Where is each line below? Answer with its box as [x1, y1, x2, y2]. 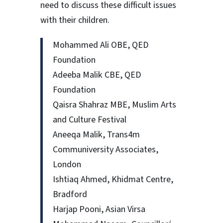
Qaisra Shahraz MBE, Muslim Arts [52, 99, 176, 111]
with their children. [40, 14, 110, 27]
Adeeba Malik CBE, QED [52, 69, 141, 82]
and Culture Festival [52, 113, 126, 126]
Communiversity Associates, [52, 143, 158, 156]
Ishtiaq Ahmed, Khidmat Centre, [52, 173, 173, 186]
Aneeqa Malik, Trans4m [52, 128, 140, 141]
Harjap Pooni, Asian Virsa [52, 203, 145, 216]
